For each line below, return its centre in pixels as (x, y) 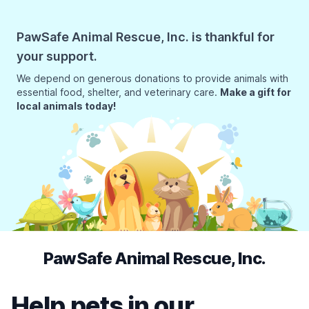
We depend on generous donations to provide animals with (152, 78)
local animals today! (66, 106)
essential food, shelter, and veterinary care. (118, 92)
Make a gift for (256, 92)
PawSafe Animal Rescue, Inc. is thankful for (146, 37)
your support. (57, 56)
